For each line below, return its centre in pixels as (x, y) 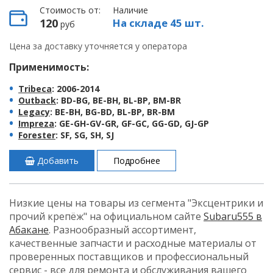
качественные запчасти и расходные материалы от (133, 243)
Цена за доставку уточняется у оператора (98, 46)
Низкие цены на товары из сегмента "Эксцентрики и (136, 203)
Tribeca (35, 89)
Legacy (34, 112)
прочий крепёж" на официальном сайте (106, 216)
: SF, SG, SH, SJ (85, 135)
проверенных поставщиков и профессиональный (129, 257)
